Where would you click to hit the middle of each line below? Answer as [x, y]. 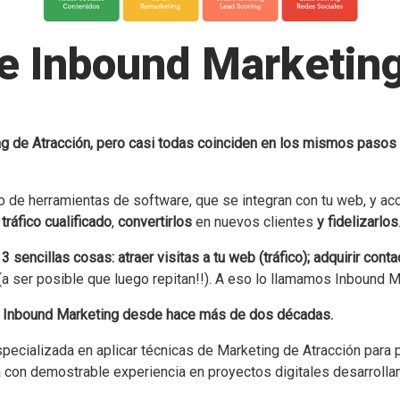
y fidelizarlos [356, 221]
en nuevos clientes [254, 221]
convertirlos [157, 221]
